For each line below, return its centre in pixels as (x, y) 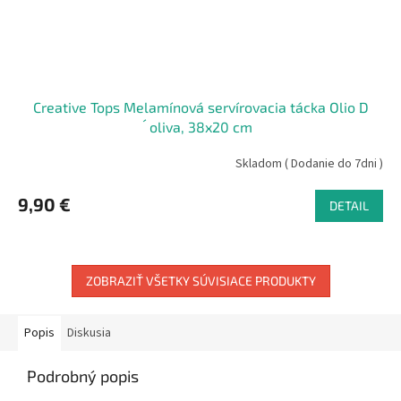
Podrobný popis (83, 376)
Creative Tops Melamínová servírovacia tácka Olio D (200, 107)
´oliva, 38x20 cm (200, 127)
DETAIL (349, 206)
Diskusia (89, 333)
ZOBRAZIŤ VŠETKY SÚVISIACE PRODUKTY (200, 281)
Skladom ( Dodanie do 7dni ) (309, 163)
